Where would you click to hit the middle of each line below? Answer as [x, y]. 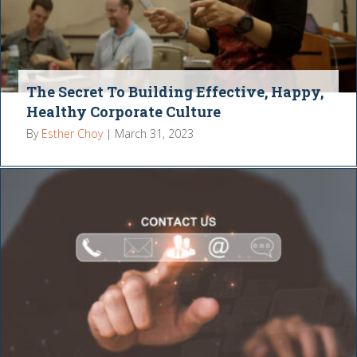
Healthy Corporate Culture [124, 111]
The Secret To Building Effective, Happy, [175, 91]
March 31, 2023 [155, 133]
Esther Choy [73, 133]
